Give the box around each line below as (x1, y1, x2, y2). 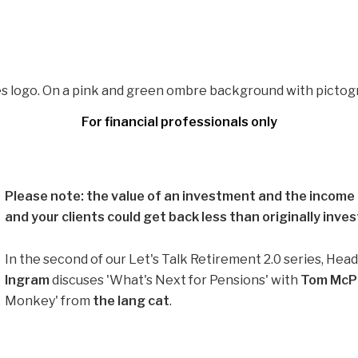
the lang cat (92, 293, 169, 308)
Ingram (4, 272, 52, 288)
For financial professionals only (81, 114, 277, 129)
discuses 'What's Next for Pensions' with (51, 272, 300, 288)
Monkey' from (4, 293, 93, 308)
